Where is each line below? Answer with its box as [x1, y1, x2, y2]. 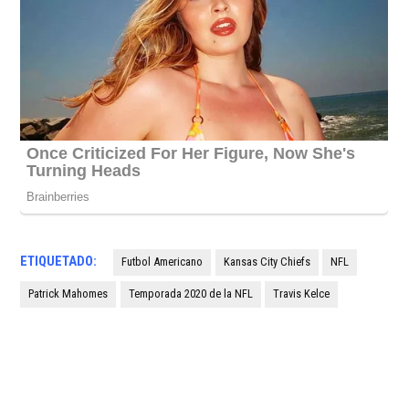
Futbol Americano [121, 255, 204, 269]
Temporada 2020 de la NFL [128, 287, 253, 301]
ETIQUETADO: [20, 254, 98, 270]
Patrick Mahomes [28, 287, 109, 301]
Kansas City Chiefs [223, 255, 310, 269]
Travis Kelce [273, 287, 330, 301]
